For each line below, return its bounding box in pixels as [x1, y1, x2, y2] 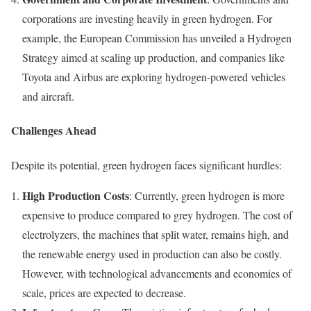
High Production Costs [22, 187, 129, 203]
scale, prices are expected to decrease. [22, 285, 186, 300]
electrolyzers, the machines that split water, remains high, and [22, 226, 289, 242]
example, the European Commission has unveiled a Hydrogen [22, 31, 292, 46]
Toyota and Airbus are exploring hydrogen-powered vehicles [22, 69, 285, 85]
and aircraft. [22, 89, 74, 104]
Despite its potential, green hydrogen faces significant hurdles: [11, 157, 282, 172]
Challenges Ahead [11, 122, 96, 139]
